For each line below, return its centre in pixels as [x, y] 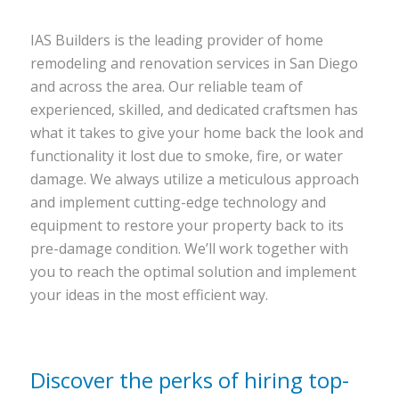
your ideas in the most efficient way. [149, 295]
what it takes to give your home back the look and [197, 133]
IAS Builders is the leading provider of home [177, 40]
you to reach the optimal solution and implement [193, 272]
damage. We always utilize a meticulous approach [195, 179]
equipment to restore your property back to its [187, 225]
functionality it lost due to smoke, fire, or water [187, 156]
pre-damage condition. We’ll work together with [189, 248]
